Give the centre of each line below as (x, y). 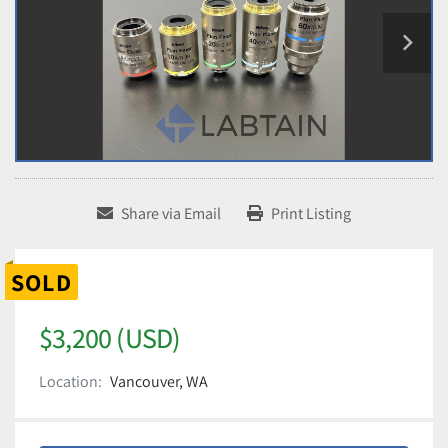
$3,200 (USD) (110, 338)
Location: (70, 382)
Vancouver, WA (159, 382)
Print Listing (311, 214)
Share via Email (171, 214)
